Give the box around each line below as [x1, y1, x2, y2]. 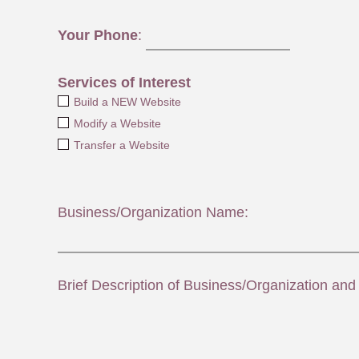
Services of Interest [58, 75, 191, 91]
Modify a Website [73, 117, 161, 131]
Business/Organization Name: [58, 204, 248, 221]
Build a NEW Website [73, 95, 181, 109]
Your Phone [58, 26, 138, 43]
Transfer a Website [73, 139, 170, 152]
